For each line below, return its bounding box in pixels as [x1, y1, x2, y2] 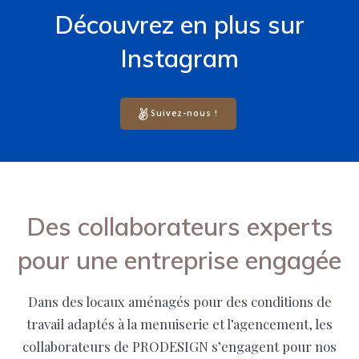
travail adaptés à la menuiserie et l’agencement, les [26, 314, 333, 333]
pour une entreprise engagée [18, 244, 341, 276]
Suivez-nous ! [151, 107, 219, 119]
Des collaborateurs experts [26, 210, 333, 242]
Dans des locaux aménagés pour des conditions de [27, 292, 332, 310]
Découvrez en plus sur [54, 8, 305, 40]
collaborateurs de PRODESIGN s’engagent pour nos [22, 337, 337, 355]
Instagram [120, 42, 239, 74]
